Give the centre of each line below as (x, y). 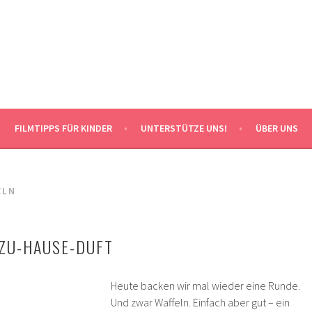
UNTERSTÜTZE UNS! (184, 128)
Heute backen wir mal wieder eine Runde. (205, 286)
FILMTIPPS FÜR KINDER (63, 128)
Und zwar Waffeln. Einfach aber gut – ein (200, 302)
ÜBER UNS (276, 128)
